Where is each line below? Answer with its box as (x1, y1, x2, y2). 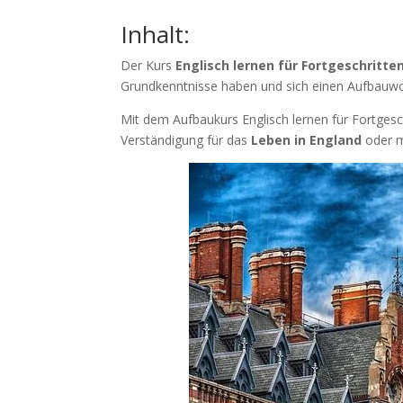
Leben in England (251, 131, 363, 148)
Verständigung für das (121, 131, 252, 148)
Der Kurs (121, 57, 176, 74)
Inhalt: (121, 18, 191, 50)
